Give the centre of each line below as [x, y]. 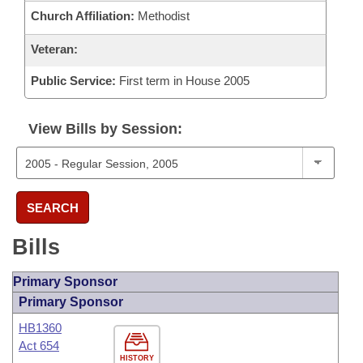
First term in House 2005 [183, 81]
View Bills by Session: [105, 129]
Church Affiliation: [83, 16]
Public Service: [73, 81]
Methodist [162, 16]
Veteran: [54, 49]
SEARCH [53, 207]
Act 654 [39, 346]
